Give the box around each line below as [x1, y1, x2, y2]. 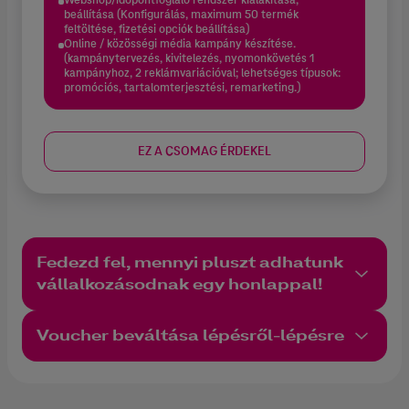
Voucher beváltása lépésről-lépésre [37, 325, 344, 345]
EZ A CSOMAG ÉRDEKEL [138, 142, 271, 159]
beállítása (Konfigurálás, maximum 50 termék [64, 6, 299, 22]
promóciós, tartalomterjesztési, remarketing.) [64, 79, 300, 95]
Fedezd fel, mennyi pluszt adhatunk [37, 252, 343, 272]
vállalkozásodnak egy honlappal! [37, 274, 322, 294]
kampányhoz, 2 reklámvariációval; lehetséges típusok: [64, 65, 341, 80]
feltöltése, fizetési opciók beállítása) [64, 21, 249, 37]
